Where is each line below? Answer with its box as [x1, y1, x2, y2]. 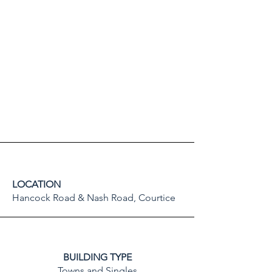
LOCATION [12, 178, 61, 190]
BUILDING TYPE [63, 251, 132, 263]
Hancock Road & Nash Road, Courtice [12, 192, 175, 203]
